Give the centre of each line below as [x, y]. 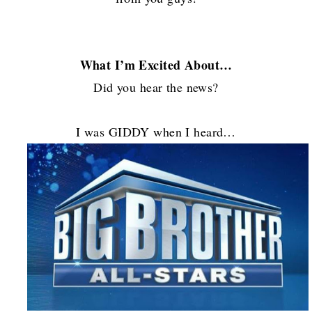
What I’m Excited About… [156, 65]
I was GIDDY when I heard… [156, 132]
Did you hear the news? [156, 87]
